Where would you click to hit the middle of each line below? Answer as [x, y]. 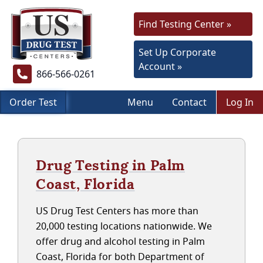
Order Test [33, 102]
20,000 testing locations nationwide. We [124, 226]
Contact [189, 102]
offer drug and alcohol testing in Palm [120, 241]
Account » [160, 66]
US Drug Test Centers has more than [117, 211]
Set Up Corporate [177, 52]
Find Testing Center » [185, 24]
